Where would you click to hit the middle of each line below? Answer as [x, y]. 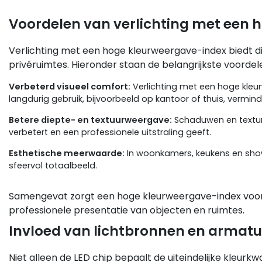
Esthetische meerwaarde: [67, 153]
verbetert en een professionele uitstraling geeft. [110, 132]
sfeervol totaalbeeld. [53, 165]
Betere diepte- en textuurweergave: [90, 120]
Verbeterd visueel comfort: [70, 86]
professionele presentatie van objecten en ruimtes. [127, 210]
